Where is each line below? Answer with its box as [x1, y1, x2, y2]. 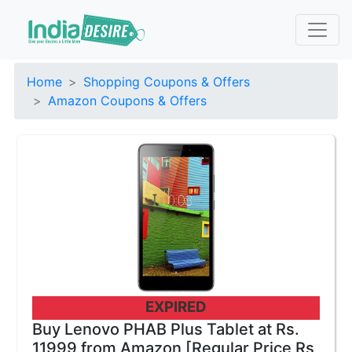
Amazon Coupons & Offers [48, 93, 207, 108]
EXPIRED [145, 298, 207, 316]
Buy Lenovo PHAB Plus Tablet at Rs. [32, 320, 299, 339]
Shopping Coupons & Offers [83, 74, 250, 90]
